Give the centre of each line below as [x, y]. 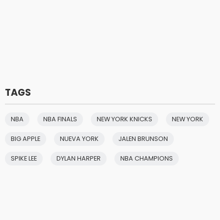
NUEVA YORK [79, 138]
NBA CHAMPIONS [147, 158]
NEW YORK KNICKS [124, 119]
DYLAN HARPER [79, 158]
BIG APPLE [26, 138]
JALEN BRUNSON [143, 138]
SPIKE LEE [24, 158]
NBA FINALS [60, 119]
